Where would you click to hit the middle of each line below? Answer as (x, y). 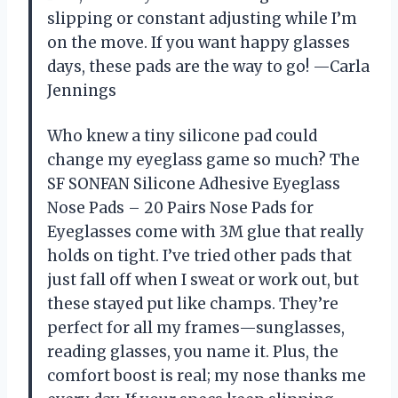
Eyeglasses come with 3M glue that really (206, 231)
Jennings (82, 90)
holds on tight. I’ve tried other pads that (199, 255)
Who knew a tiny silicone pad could (182, 135)
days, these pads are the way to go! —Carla (208, 66)
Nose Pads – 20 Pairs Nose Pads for (180, 207)
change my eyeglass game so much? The (203, 159)
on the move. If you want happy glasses (199, 42)
